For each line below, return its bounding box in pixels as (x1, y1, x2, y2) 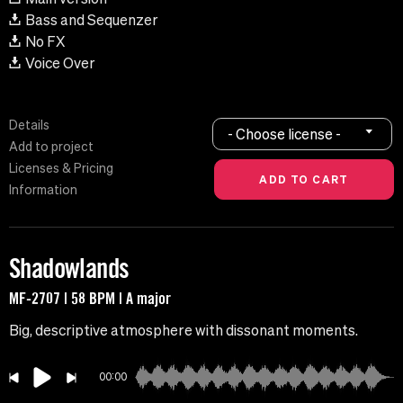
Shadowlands (9, 252, 130, 285)
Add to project (9, 139, 94, 155)
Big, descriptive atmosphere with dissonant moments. (9, 322, 358, 339)
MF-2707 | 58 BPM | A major (9, 288, 171, 309)
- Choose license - (228, 125, 342, 142)
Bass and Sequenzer (25, 12, 158, 29)
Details (9, 118, 49, 133)
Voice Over (25, 55, 95, 72)
